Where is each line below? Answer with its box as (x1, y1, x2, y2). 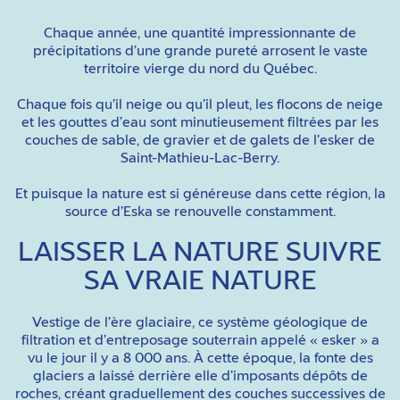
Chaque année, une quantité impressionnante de (44, 27, 356, 40)
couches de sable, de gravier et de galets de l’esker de (25, 134, 375, 147)
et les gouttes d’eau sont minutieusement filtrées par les (21, 116, 379, 129)
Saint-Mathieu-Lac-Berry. (121, 152, 279, 165)
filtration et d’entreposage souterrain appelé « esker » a (21, 334, 379, 347)
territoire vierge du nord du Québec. (83, 62, 317, 76)
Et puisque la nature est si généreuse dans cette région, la (14, 187, 386, 201)
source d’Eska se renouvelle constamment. (64, 205, 336, 219)
